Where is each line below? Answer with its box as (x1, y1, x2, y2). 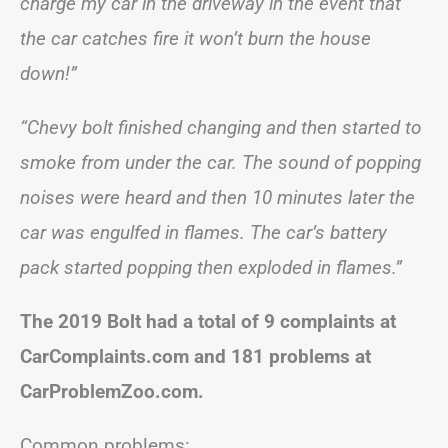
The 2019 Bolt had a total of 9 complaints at (20, 310, 396, 333)
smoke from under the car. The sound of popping (20, 151, 421, 174)
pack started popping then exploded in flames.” (20, 256, 402, 279)
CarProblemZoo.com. (20, 380, 204, 403)
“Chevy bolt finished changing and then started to (20, 116, 422, 139)
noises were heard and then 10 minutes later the (20, 186, 415, 209)
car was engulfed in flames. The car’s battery (20, 221, 387, 244)
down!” (20, 62, 77, 85)
